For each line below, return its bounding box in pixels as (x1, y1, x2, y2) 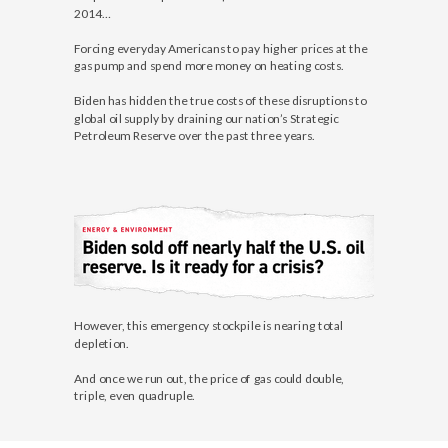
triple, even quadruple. (74, 388, 195, 403)
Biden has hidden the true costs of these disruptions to (74, 93, 367, 108)
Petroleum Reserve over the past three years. (74, 128, 315, 143)
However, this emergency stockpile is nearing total (74, 318, 343, 333)
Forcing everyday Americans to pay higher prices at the (74, 40, 368, 55)
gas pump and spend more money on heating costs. (74, 58, 343, 73)
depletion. (74, 335, 129, 350)
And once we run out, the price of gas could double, (74, 370, 344, 385)
